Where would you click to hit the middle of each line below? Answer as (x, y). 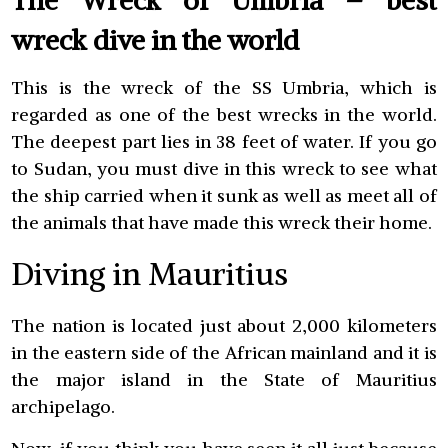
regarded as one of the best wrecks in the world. (224, 115)
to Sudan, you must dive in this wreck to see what (224, 169)
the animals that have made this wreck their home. (222, 223)
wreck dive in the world (155, 40)
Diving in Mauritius (150, 273)
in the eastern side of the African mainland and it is (224, 353)
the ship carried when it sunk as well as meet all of (224, 196)
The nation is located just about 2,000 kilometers (224, 326)
